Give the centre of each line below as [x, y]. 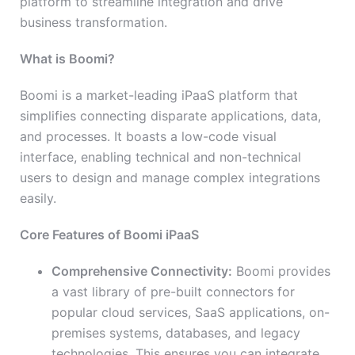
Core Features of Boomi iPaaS [109, 235]
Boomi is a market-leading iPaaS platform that [159, 95]
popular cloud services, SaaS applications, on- [191, 313]
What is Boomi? [67, 59]
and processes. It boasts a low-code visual [148, 137]
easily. [38, 198]
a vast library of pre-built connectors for [173, 292]
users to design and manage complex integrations [170, 178]
